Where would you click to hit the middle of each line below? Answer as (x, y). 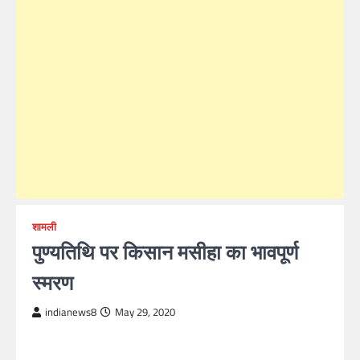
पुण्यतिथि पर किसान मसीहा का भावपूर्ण (165, 252)
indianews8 (71, 312)
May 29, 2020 (145, 312)
